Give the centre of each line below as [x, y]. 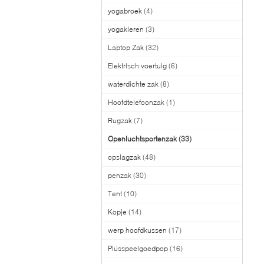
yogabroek [125, 11]
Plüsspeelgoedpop [138, 248]
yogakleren [126, 29]
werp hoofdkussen [137, 230]
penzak [120, 175]
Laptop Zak [126, 47]
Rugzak [120, 121]
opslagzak [124, 157]
